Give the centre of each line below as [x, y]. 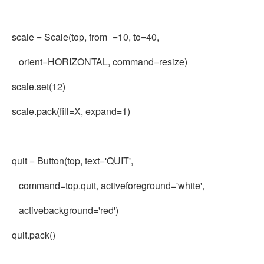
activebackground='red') [65, 210]
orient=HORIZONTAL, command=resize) [100, 62]
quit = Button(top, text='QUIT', [72, 161]
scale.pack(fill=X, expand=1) [71, 111]
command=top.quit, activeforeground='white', [108, 185]
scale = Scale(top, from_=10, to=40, [85, 37]
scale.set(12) [39, 86]
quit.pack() [34, 235]
